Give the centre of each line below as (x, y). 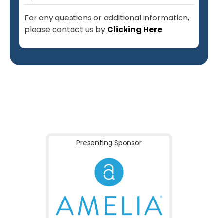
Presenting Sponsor (109, 142)
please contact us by (66, 29)
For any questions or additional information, (107, 18)
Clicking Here (135, 29)
